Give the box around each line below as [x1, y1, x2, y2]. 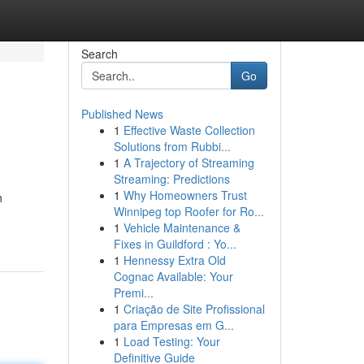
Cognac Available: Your [113, 268, 233, 284]
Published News [80, 106, 163, 122]
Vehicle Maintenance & [123, 219, 240, 236]
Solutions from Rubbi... [113, 138, 231, 154]
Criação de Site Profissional [123, 301, 265, 317]
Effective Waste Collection [123, 122, 255, 138]
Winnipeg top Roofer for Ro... [113, 203, 264, 219]
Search [80, 45, 118, 62]
